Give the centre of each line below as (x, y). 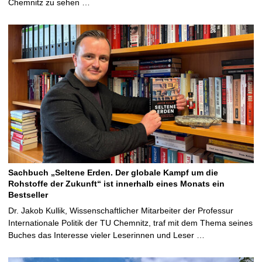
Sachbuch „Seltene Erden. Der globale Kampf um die (113, 172)
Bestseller (28, 194)
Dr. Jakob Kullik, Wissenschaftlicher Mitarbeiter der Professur (121, 210)
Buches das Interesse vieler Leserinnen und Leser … (106, 235)
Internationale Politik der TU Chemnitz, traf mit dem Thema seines (130, 223)
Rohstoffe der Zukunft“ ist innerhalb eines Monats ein (116, 183)
